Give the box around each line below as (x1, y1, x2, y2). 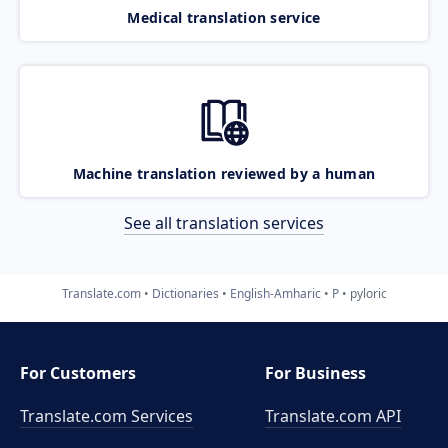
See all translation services (124, 211, 324, 234)
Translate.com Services (20, 405, 193, 427)
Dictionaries (151, 284, 219, 302)
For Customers (20, 362, 136, 384)
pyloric (349, 284, 387, 302)
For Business (265, 362, 367, 384)
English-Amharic (229, 284, 321, 302)
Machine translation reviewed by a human (72, 163, 376, 183)
